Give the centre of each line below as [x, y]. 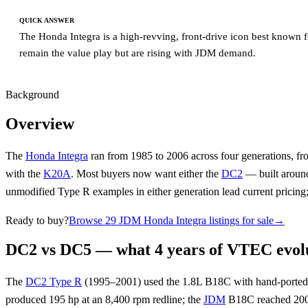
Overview [40, 124]
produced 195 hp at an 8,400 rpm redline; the [104, 299]
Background [32, 95]
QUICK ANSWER [47, 20]
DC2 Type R [54, 281]
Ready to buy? [37, 221]
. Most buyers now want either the [146, 174]
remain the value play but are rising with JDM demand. [137, 53]
